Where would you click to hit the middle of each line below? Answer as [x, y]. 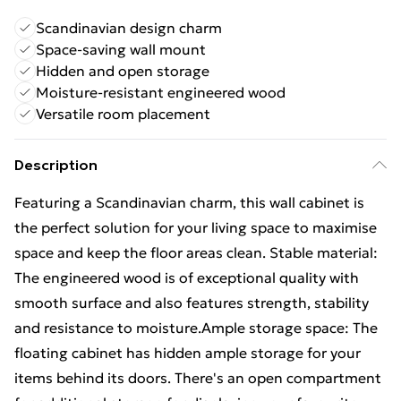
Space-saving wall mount [121, 49]
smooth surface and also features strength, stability [192, 303]
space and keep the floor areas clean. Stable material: [196, 252]
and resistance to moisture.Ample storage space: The [196, 328]
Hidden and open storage [123, 71]
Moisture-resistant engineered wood [161, 92]
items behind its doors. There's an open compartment [198, 378]
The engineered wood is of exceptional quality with [187, 277]
